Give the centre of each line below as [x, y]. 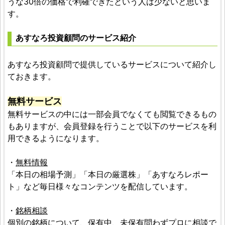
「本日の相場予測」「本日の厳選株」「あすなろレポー [108, 174]
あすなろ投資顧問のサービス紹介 [76, 37]
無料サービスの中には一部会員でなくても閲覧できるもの [112, 114]
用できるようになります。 [56, 138]
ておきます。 [32, 76]
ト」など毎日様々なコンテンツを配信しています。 [100, 186]
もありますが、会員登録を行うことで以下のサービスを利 [112, 126]
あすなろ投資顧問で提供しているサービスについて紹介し [112, 64]
